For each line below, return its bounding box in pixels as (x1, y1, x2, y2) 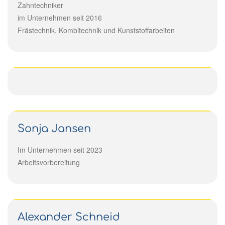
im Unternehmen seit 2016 (18, 12, 102, 23)
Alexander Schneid (18, 210, 120, 223)
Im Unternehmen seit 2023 (18, 144, 102, 155)
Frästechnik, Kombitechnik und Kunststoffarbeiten (18, 25, 175, 35)
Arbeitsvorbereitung (18, 157, 80, 167)
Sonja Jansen (18, 122, 91, 135)
